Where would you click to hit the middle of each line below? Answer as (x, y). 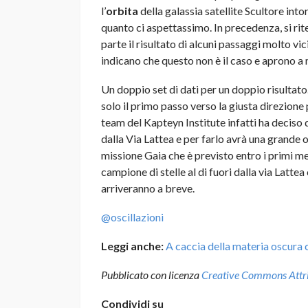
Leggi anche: (133, 245)
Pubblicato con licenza (151, 274)
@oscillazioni (132, 217)
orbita (122, 10)
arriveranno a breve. (148, 188)
